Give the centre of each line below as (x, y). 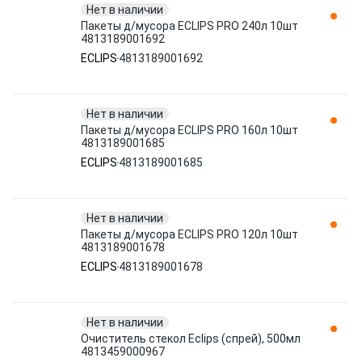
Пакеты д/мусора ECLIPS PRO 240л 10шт (189, 26)
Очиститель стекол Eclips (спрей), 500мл (191, 339)
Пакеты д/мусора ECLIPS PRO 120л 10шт (189, 234)
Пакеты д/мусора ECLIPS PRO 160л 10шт (189, 130)
